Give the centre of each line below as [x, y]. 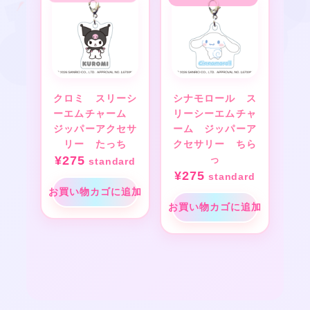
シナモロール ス [215, 99]
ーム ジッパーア [215, 130]
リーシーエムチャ [215, 115]
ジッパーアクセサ [95, 130]
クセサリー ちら [215, 145]
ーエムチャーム [95, 115]
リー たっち [95, 145]
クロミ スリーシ [95, 99]
